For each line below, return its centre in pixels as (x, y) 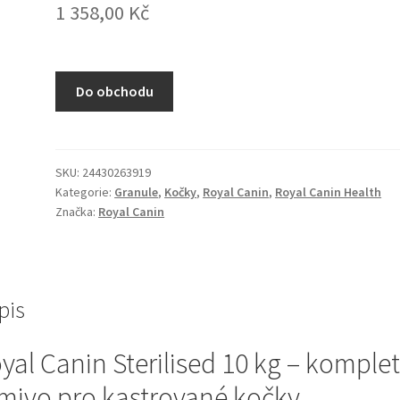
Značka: (77, 211)
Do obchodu (114, 92)
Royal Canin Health (329, 192)
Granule (137, 192)
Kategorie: (85, 192)
